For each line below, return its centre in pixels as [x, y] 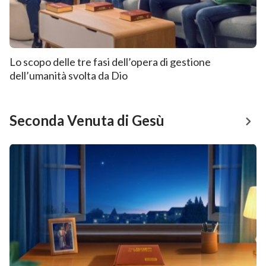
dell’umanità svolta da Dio [69, 76]
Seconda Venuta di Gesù [87, 121]
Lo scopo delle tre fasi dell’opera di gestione [110, 62]
